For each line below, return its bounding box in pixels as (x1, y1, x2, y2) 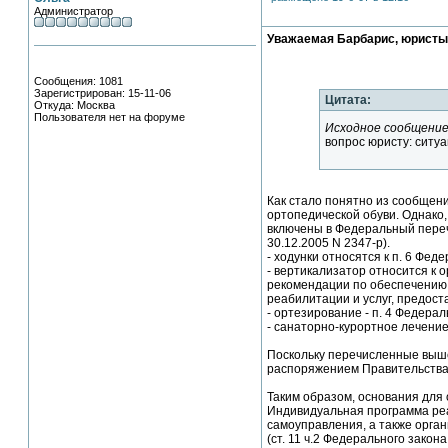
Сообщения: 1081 (34, 75, 123, 87)
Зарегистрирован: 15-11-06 (34, 87, 171, 99)
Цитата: (325, 93, 372, 107)
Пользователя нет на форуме (34, 111, 185, 123)
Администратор (34, 5, 113, 17)
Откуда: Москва (34, 99, 115, 111)
